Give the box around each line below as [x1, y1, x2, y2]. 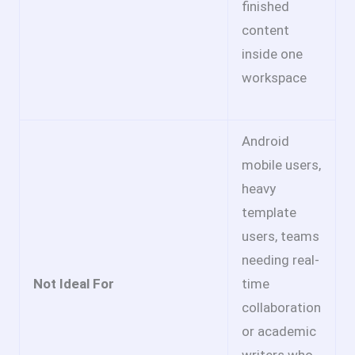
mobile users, [242, 157, 321, 174]
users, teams [242, 228, 319, 245]
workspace [242, 70, 307, 86]
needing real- [242, 252, 319, 269]
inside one [242, 46, 303, 63]
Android [242, 133, 289, 150]
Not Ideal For [33, 276, 114, 292]
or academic [242, 323, 316, 340]
